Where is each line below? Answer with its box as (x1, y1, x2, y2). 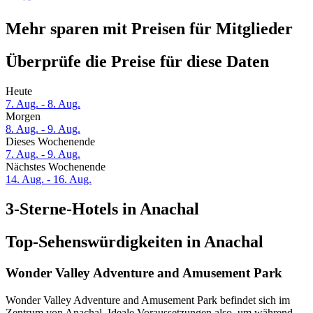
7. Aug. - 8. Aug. (6, 98, 80, 110)
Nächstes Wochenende (6, 161, 105, 173)
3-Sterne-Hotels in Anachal (6, 200, 199, 219)
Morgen (6, 110, 41, 123)
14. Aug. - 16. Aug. (6, 173, 92, 186)
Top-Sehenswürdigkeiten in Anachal (6, 232, 263, 251)
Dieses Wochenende (6, 136, 95, 148)
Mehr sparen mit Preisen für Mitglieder (6, 20, 293, 38)
